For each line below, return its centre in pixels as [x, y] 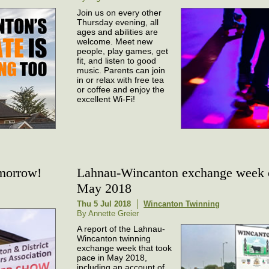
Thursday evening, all [118, 23]
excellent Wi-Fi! [106, 99]
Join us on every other [119, 13]
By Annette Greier [108, 213]
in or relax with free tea [121, 80]
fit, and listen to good [117, 61]
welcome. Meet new [115, 42]
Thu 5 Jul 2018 [104, 204]
